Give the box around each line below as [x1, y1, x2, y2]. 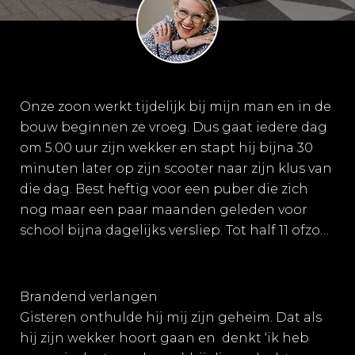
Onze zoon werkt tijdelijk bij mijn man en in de [20, 99, 331, 114]
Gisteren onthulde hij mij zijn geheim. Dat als [20, 310, 322, 325]
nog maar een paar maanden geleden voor [20, 202, 307, 217]
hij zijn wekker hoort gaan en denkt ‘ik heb [20, 330, 309, 345]
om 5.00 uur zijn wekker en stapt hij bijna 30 [20, 140, 313, 155]
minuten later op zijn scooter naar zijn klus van [20, 161, 332, 176]
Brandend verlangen [20, 289, 158, 304]
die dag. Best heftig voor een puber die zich [20, 181, 308, 197]
